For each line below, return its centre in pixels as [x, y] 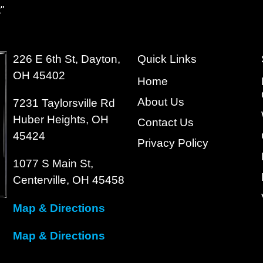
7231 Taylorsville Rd [64, 103]
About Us [161, 102]
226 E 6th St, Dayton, [67, 59]
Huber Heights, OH [61, 120]
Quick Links [167, 59]
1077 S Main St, [53, 164]
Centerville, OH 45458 [69, 180]
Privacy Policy [173, 143]
